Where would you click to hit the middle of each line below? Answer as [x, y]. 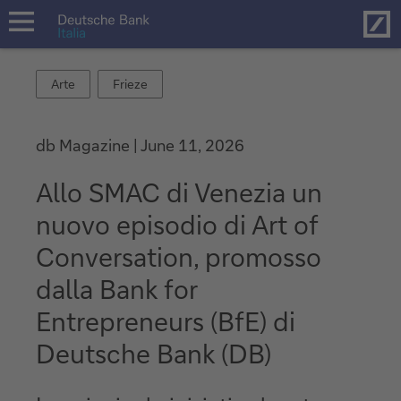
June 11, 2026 [192, 145]
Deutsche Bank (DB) [154, 353]
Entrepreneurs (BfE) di [166, 320]
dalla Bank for [116, 288]
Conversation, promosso [179, 256]
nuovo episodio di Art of [177, 224]
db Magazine [85, 145]
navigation [34, 44]
